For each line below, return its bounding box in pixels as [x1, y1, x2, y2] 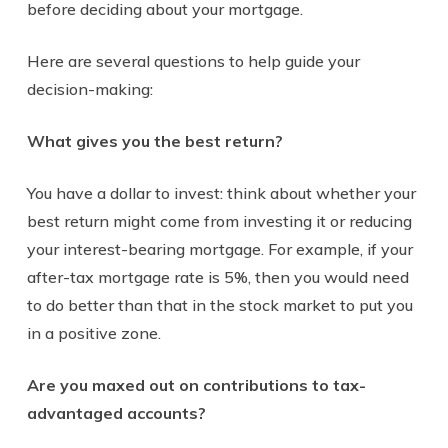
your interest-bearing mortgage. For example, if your [26, 238, 413, 259]
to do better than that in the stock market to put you [26, 294, 413, 315]
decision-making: [26, 78, 153, 99]
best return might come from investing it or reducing [26, 210, 412, 231]
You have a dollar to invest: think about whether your [26, 182, 416, 203]
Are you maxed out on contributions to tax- [26, 374, 366, 395]
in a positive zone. [26, 322, 161, 343]
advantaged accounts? [26, 402, 206, 423]
